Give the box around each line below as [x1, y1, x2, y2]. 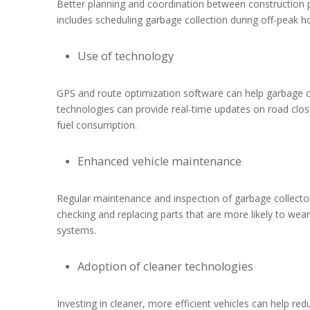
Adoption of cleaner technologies [77, 259, 253, 274]
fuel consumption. [57, 118, 137, 131]
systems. [57, 224, 96, 237]
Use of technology [77, 48, 174, 64]
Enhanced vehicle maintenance [77, 154, 241, 169]
